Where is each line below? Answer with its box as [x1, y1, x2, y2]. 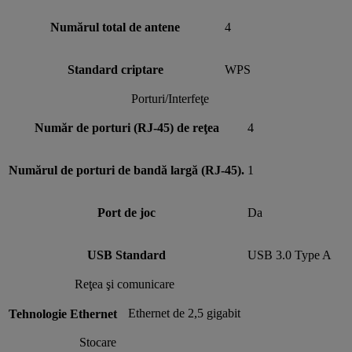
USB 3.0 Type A [247, 247, 332, 262]
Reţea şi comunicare [75, 277, 174, 291]
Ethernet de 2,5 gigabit [128, 306, 240, 320]
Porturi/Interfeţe [131, 91, 209, 105]
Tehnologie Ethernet [9, 306, 125, 321]
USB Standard [87, 247, 166, 262]
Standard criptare [67, 62, 163, 76]
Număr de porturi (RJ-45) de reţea [34, 120, 219, 134]
